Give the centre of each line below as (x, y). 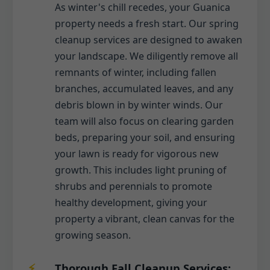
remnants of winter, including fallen (136, 73)
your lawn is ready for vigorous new (137, 154)
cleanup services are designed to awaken (149, 40)
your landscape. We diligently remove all (146, 56)
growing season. (93, 235)
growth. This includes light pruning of (141, 170)
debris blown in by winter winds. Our (139, 105)
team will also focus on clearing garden (144, 121)
